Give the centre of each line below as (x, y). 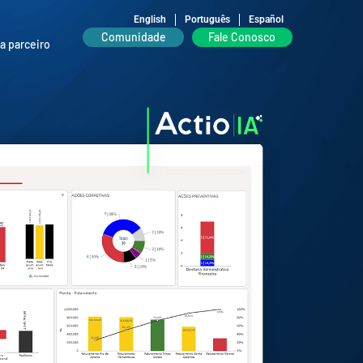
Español (266, 20)
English (150, 20)
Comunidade (133, 37)
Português (207, 20)
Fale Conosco (242, 37)
